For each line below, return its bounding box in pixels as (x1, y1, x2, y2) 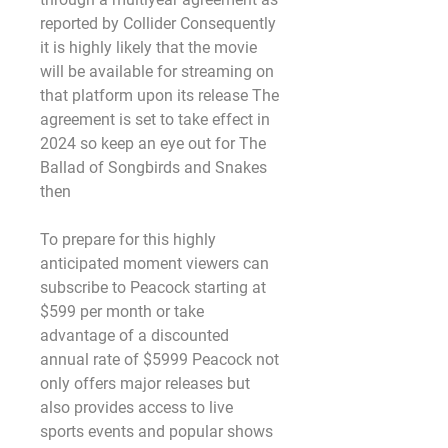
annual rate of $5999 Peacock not (40, 350, 279, 369)
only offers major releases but (40, 374, 250, 393)
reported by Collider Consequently (40, 14, 276, 33)
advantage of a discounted (40, 326, 229, 345)
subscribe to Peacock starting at (40, 278, 266, 297)
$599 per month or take (40, 302, 204, 321)
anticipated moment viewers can (40, 254, 269, 273)
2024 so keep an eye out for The (40, 134, 266, 153)
